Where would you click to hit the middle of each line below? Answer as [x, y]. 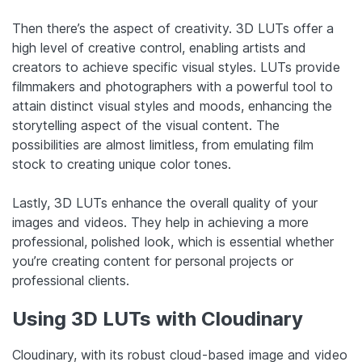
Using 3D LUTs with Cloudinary [158, 319]
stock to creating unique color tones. [122, 164]
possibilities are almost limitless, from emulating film [163, 145]
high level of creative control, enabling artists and [159, 48]
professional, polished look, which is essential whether [173, 242]
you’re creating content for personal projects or [153, 261]
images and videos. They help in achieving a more [160, 223]
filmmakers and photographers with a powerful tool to [173, 87]
